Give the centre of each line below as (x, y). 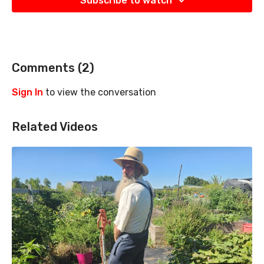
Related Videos (55, 127)
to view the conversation (100, 93)
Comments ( (47, 68)
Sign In (27, 93)
